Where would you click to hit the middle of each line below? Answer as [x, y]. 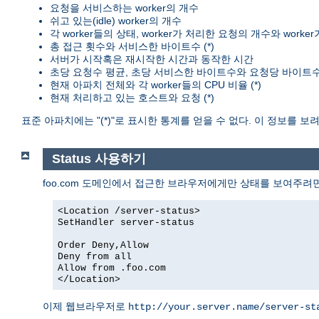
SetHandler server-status [126, 222]
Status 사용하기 [99, 159]
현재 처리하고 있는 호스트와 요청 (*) [132, 98]
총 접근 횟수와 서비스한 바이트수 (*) [132, 47]
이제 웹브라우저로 [85, 306]
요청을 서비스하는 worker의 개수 [124, 8]
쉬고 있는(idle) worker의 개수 [116, 21]
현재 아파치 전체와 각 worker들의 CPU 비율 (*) [156, 85]
